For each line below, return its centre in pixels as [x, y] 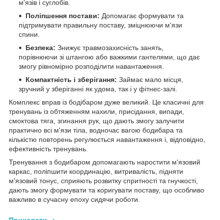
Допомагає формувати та [142, 15]
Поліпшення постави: [63, 15]
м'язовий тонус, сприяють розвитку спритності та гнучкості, [103, 180]
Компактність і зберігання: [71, 79]
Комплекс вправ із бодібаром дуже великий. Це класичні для [106, 102]
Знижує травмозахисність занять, [110, 47]
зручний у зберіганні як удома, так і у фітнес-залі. [98, 89]
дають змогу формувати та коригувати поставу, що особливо [107, 190]
